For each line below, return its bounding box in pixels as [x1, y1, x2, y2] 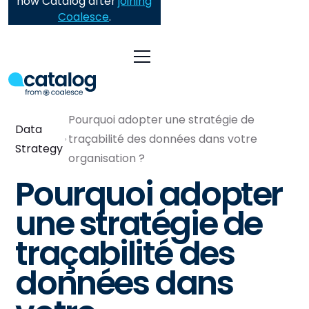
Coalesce [57, 10, 109, 25]
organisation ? [68, 150, 146, 166]
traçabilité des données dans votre [68, 131, 258, 147]
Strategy [15, 141, 63, 157]
